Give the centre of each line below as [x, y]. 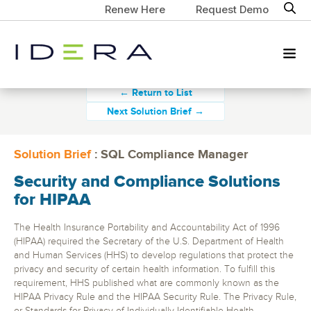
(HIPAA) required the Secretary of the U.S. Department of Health [149, 242]
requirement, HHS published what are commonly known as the [146, 283]
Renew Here [135, 9]
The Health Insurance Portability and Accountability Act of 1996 [147, 228]
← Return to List [155, 93]
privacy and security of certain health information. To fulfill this [144, 269]
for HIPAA [52, 200]
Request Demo [232, 9]
